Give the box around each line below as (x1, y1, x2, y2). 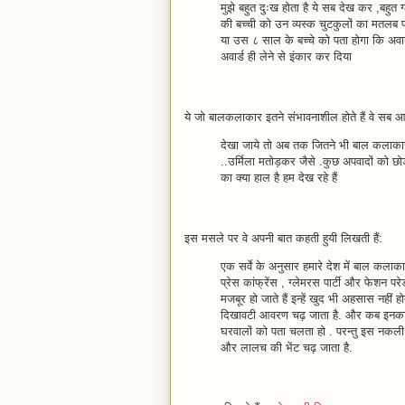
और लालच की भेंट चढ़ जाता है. (221, 341, 353, 354)
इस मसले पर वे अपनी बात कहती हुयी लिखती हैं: (184, 231, 382, 245)
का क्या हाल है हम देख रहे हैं (221, 171, 337, 184)
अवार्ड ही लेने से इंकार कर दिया (221, 50, 352, 63)
